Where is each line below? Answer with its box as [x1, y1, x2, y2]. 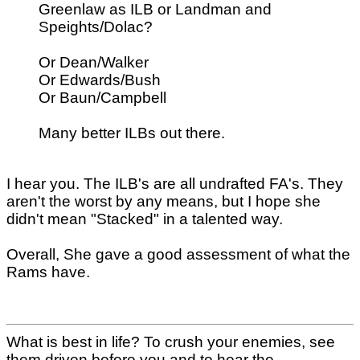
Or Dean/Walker [39, 53, 149, 71]
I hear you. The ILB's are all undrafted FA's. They [6, 174, 343, 192]
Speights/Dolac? [39, 18, 153, 35]
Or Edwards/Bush [39, 71, 161, 88]
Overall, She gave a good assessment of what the [6, 245, 350, 263]
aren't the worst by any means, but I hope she [6, 192, 321, 210]
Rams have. [6, 263, 90, 280]
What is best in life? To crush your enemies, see [6, 333, 335, 350]
